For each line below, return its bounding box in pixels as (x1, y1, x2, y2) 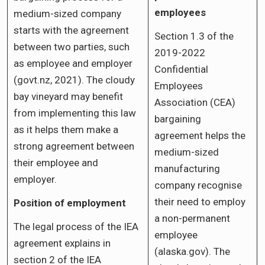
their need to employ (154, 195, 245, 208)
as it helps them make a (14, 123, 118, 135)
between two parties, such (14, 40, 130, 53)
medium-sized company (14, 7, 121, 20)
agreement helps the (154, 129, 245, 141)
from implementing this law (14, 106, 136, 119)
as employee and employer (14, 57, 132, 69)
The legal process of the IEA (14, 220, 138, 232)
